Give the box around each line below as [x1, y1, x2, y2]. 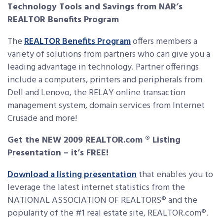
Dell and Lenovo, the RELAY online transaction [7, 86, 185, 100]
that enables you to [137, 168, 213, 182]
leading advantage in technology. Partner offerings [7, 60, 199, 74]
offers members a [131, 35, 197, 49]
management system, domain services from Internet [7, 99, 205, 113]
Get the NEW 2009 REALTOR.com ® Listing [7, 133, 181, 147]
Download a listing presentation [7, 168, 137, 182]
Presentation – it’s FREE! [7, 146, 109, 160]
